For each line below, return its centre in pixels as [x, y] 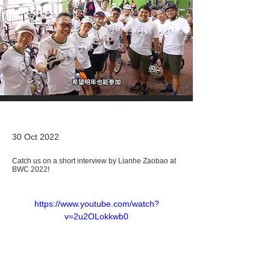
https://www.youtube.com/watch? [96, 204]
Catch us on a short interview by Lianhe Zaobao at [94, 161]
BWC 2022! [31, 170]
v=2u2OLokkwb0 [96, 217]
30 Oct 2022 [36, 137]
